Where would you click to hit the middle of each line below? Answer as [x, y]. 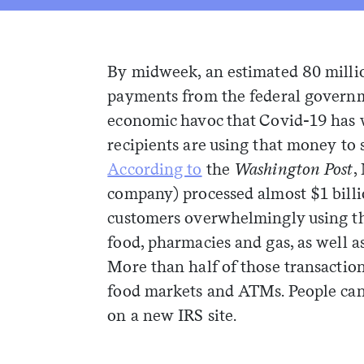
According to [155, 169]
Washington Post [294, 169]
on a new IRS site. [172, 315]
